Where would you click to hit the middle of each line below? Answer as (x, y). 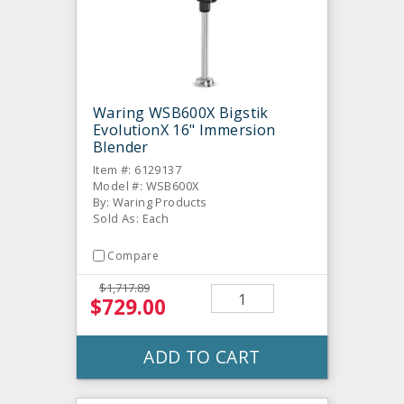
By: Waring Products (150, 202)
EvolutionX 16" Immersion (184, 129)
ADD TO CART (202, 357)
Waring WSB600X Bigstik (181, 112)
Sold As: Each (131, 218)
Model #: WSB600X (146, 185)
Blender (121, 147)
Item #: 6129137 (137, 169)
